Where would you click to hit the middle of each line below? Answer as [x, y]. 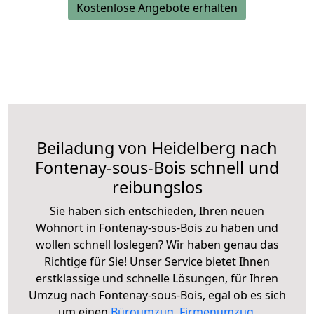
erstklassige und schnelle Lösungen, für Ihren [157, 278]
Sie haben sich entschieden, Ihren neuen [157, 211]
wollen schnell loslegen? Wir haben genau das [157, 244]
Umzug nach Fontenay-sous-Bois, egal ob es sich [157, 295]
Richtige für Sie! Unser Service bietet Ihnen [157, 261]
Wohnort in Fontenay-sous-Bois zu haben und [157, 227]
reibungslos [157, 187]
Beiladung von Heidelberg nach [157, 148]
